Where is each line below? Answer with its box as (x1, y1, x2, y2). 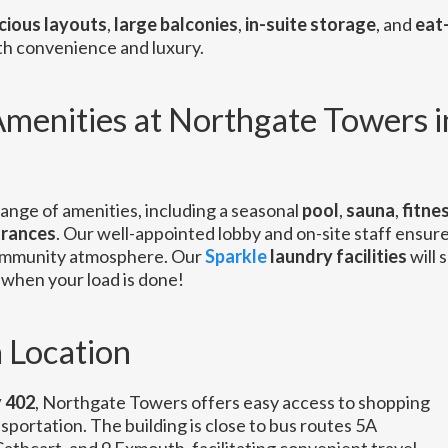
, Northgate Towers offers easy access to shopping (34, 391, 430, 413)
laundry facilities (266, 245, 410, 267)
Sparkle (204, 245, 267, 267)
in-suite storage (244, 13, 376, 35)
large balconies (113, 13, 238, 35)
